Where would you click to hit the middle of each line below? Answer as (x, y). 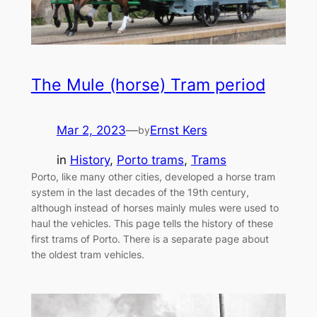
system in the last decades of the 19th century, (140, 192)
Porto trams (150, 160)
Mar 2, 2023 (91, 130)
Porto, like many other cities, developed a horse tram (153, 177)
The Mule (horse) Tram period (148, 85)
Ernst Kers (178, 130)
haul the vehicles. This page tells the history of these (152, 224)
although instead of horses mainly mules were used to (155, 208)
